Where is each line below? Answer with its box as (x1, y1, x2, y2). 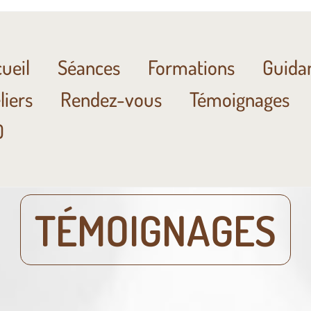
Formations (147, 54, 235, 80)
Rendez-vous (60, 86, 162, 112)
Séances (57, 54, 120, 80)
